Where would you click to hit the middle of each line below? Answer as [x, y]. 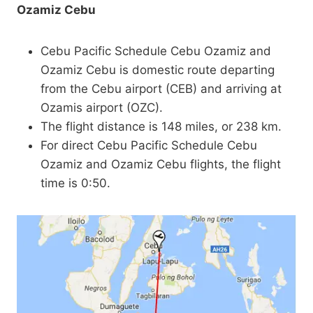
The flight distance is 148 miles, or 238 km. [161, 127]
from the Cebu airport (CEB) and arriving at [161, 89]
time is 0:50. [75, 183]
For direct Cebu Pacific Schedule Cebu [149, 146]
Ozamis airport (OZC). [102, 108]
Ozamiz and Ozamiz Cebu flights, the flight [161, 165]
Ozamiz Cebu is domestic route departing [158, 70]
